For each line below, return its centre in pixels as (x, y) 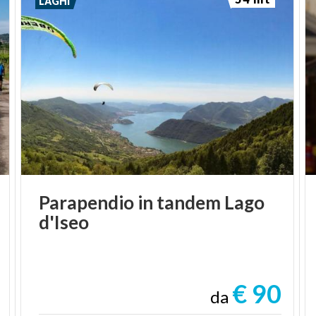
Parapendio (87, 202)
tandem (189, 202)
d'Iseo (64, 222)
